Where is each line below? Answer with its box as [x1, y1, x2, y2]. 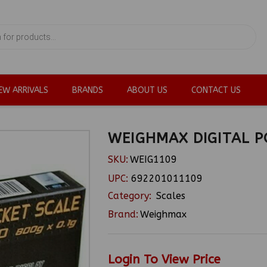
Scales [156, 190, 186, 201]
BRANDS [72, 85, 103, 95]
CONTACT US [191, 85, 241, 95]
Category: [108, 190, 155, 201]
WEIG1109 [130, 154, 178, 165]
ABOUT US [127, 85, 167, 95]
